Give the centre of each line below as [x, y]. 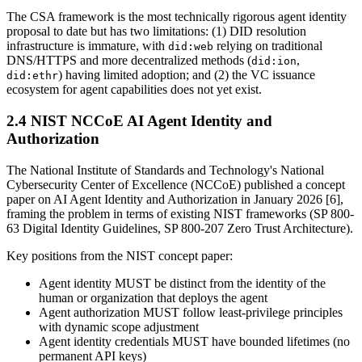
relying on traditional [268, 46]
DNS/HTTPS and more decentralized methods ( [129, 61]
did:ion [274, 61]
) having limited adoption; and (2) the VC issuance [187, 75]
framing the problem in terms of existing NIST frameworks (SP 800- [180, 213]
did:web [191, 47]
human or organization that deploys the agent [153, 297]
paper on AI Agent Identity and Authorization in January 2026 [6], [175, 199]
